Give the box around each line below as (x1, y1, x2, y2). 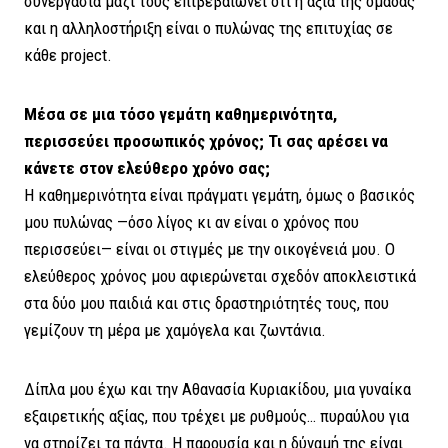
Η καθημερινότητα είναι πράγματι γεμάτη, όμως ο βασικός (24, 184, 415, 205)
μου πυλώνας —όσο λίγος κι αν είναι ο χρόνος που (24, 211, 359, 232)
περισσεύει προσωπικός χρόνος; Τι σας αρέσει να (24, 130, 388, 151)
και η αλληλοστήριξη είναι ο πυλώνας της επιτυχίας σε (24, 17, 393, 38)
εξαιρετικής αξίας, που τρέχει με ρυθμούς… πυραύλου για (24, 405, 409, 426)
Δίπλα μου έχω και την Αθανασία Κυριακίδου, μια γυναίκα (24, 378, 411, 399)
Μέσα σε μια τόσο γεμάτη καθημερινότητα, (24, 103, 337, 124)
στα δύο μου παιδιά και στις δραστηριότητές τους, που (24, 292, 389, 313)
